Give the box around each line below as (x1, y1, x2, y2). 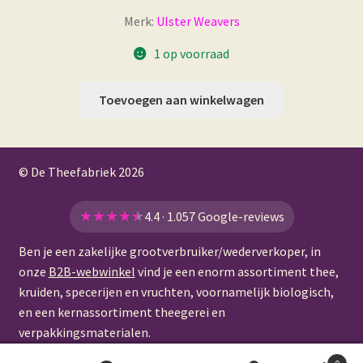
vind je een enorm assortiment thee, (135, 263, 339, 280)
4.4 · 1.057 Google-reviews (143, 207, 284, 224)
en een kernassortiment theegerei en (18, 303, 225, 320)
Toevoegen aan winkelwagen (99, 92, 264, 109)
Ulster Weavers (156, 12, 240, 29)
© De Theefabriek (18, 164, 118, 181)
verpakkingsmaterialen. (18, 323, 151, 340)
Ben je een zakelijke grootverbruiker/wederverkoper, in (18, 242, 321, 259)
